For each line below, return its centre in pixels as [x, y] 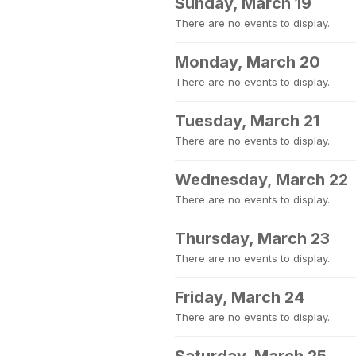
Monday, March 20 [248, 62]
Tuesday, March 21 [247, 121]
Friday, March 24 [240, 297]
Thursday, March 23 [252, 238]
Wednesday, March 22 [261, 180]
